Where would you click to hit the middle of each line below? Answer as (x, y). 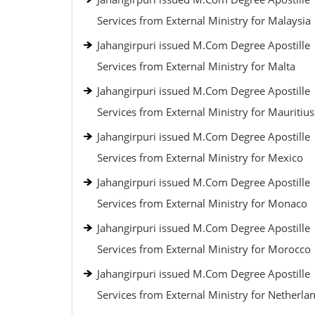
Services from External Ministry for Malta (196, 66)
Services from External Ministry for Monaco (202, 203)
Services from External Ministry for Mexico (200, 157)
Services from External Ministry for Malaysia (204, 20)
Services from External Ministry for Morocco (204, 249)
